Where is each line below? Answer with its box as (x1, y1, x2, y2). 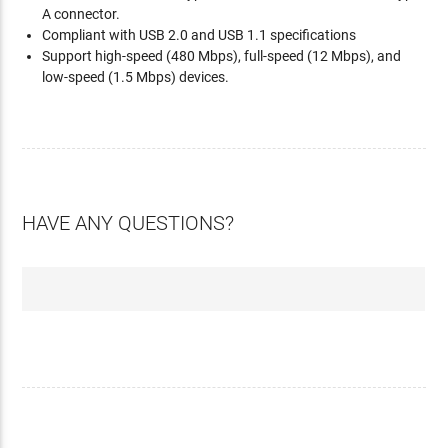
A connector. (42, 6, 121, 22)
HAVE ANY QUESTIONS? (22, 211, 235, 235)
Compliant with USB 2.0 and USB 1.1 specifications (42, 27, 357, 43)
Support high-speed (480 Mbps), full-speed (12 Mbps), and (42, 48, 402, 64)
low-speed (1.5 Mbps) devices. (42, 69, 230, 85)
